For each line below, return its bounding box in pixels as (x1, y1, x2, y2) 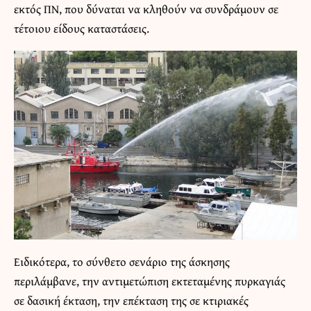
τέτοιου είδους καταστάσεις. (14, 19, 149, 37)
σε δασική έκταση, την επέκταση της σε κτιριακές (14, 291, 249, 309)
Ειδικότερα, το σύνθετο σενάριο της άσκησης (14, 252, 230, 270)
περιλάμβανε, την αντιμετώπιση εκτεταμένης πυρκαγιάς (14, 271, 285, 289)
